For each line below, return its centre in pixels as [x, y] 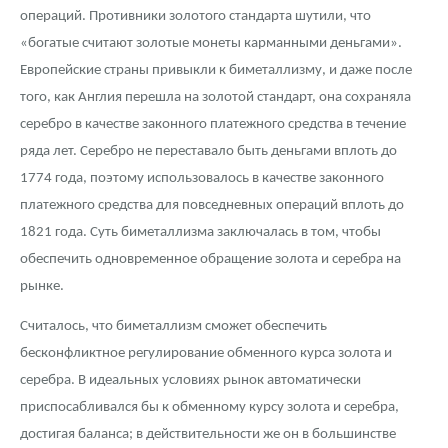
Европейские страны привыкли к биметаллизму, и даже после [216, 71]
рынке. [42, 287]
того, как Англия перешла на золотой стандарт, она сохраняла [215, 98]
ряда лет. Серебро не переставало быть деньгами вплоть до [208, 152]
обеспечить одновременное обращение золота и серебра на [210, 260]
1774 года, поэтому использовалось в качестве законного [202, 179]
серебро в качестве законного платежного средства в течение [213, 125]
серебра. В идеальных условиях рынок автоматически [190, 381]
